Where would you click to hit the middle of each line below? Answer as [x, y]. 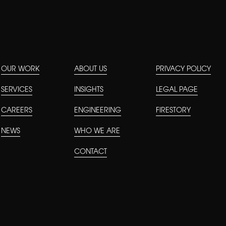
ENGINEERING [98, 111]
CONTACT [91, 152]
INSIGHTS [89, 91]
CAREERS [17, 111]
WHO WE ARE [97, 131]
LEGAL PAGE [177, 91]
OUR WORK [20, 70]
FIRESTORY [174, 111]
